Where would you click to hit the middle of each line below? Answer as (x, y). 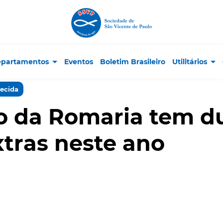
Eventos (79, 62)
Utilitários (190, 62)
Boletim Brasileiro (133, 62)
